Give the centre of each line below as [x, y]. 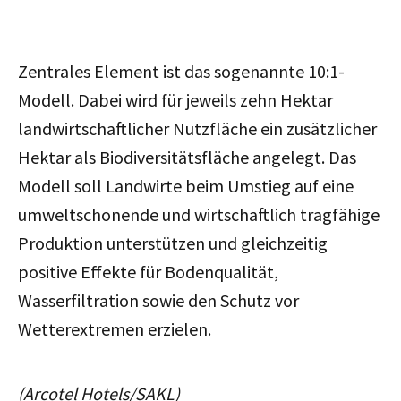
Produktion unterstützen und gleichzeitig [173, 243]
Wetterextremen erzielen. [115, 328]
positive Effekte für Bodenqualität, [148, 271]
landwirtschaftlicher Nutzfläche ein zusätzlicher [197, 128]
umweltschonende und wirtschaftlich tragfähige [199, 214]
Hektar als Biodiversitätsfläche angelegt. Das [187, 157]
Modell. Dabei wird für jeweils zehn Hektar [175, 99]
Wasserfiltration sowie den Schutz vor [158, 300]
